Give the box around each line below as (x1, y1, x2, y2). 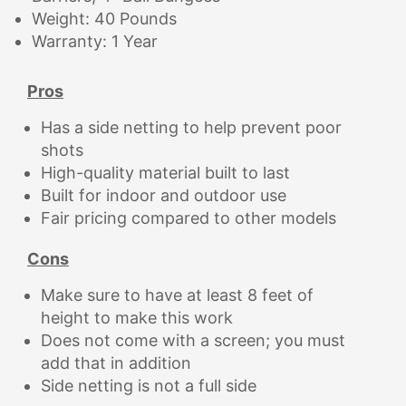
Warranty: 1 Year (32, 32, 158, 51)
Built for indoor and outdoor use (41, 186, 286, 205)
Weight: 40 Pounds (32, 9, 177, 28)
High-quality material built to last (41, 163, 290, 182)
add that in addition (41, 353, 191, 372)
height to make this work (41, 308, 233, 327)
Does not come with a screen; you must (41, 331, 345, 350)
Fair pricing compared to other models (41, 208, 336, 227)
